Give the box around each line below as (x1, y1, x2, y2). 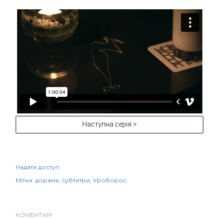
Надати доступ (16, 163, 59, 171)
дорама (35, 176, 59, 184)
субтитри (62, 176, 90, 184)
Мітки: (16, 176, 34, 184)
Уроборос (93, 176, 127, 184)
